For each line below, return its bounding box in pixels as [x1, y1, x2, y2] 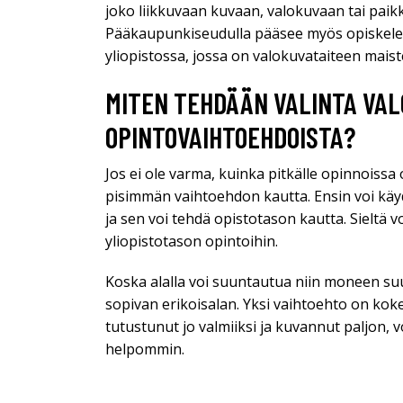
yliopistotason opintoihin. [105, 230, 278, 251]
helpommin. [105, 338, 184, 359]
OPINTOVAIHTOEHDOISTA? [105, 119, 355, 154]
